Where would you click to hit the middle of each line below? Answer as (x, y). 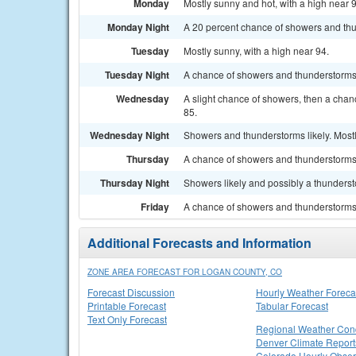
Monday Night (138, 27)
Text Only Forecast (127, 319)
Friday (155, 207)
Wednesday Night (130, 135)
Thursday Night (135, 183)
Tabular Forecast (292, 306)
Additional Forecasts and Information (199, 243)
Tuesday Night (137, 75)
